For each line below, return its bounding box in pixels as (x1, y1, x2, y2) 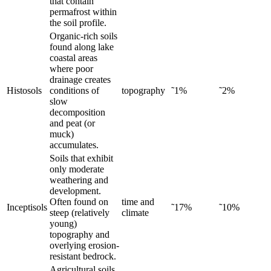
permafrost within (50, 7, 117, 17)
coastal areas (50, 53, 97, 63)
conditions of (50, 85, 99, 96)
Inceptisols (7, 202, 47, 212)
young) (50, 218, 77, 229)
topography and (50, 229, 109, 240)
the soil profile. (50, 18, 106, 28)
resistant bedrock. (50, 251, 116, 261)
